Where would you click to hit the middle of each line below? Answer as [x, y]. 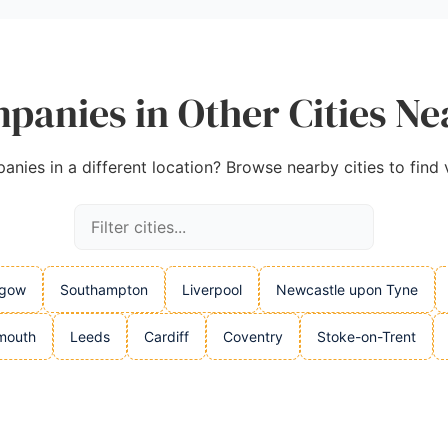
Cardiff [166, 336]
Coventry [253, 336]
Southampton [104, 289]
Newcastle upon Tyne [347, 289]
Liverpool [212, 289]
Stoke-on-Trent [366, 336]
